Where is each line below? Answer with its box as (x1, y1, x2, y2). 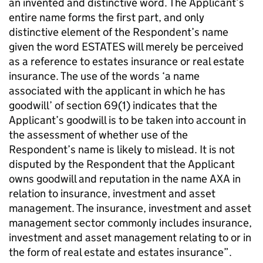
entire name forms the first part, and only (9, 11, 204, 24)
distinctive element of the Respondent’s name (9, 25, 228, 39)
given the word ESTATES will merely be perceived (9, 40, 244, 53)
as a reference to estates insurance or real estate (9, 55, 244, 68)
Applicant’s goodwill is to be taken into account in (9, 113, 246, 127)
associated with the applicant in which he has (9, 84, 225, 97)
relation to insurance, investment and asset (9, 187, 215, 200)
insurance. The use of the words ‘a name (9, 69, 200, 83)
